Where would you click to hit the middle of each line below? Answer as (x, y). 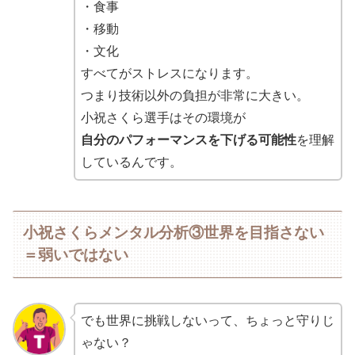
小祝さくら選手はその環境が (163, 117)
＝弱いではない (76, 255)
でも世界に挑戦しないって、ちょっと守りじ (207, 320)
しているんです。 (131, 162)
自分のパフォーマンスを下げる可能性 (188, 139)
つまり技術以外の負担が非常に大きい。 (195, 95)
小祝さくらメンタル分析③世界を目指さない (174, 233)
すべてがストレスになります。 (169, 73)
